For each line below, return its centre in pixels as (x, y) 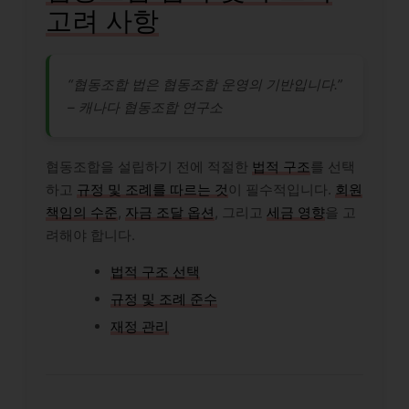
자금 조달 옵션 (170, 213)
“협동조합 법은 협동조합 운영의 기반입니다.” (205, 85)
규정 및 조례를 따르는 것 (152, 190)
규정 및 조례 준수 (164, 299)
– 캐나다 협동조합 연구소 (145, 108)
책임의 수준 (82, 213)
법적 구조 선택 (155, 272)
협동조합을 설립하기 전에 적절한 (149, 167)
